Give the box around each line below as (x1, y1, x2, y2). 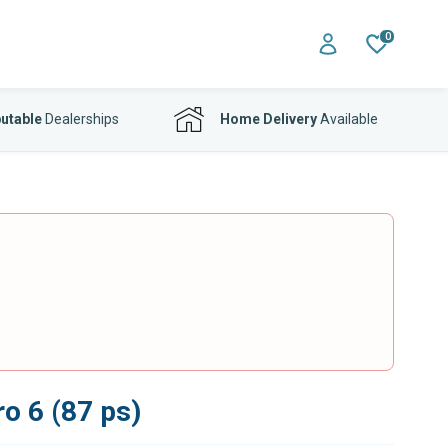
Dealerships (41, 111, 119, 127)
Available (317, 111, 378, 127)
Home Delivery (220, 111, 317, 127)
